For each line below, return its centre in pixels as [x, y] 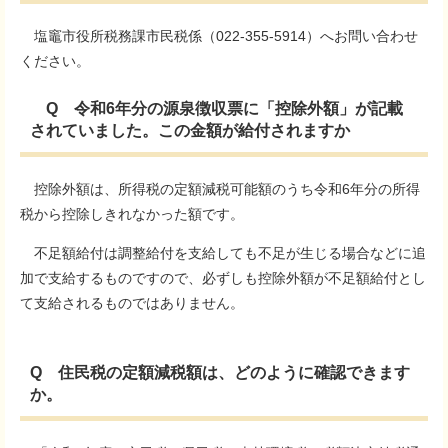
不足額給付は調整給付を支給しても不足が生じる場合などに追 [223, 253]
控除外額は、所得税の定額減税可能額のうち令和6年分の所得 [220, 189]
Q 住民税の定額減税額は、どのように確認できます [220, 372]
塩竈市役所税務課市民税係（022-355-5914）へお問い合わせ [219, 36]
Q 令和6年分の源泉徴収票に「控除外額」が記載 [216, 108]
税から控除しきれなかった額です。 [132, 214]
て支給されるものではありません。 [132, 303]
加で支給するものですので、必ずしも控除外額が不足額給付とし [223, 278]
